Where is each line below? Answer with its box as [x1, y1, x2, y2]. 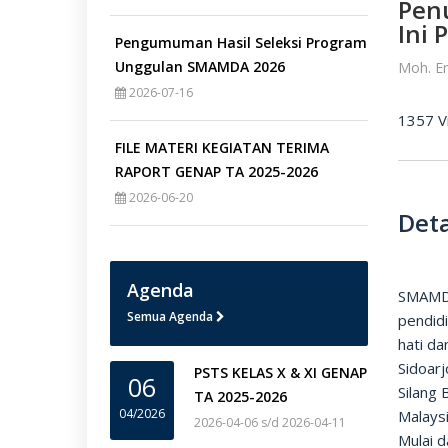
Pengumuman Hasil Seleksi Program [114, 33, 367, 53]
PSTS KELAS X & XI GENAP [194, 363, 368, 383]
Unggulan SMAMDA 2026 [114, 57, 285, 77]
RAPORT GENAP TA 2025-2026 [114, 162, 318, 182]
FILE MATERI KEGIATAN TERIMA [114, 138, 329, 158]
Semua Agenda [126, 308, 216, 326]
